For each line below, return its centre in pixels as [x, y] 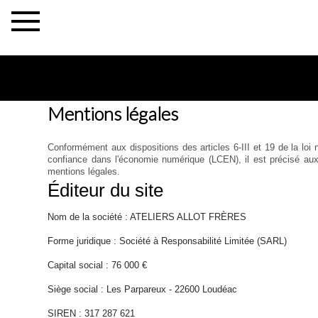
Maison [38, 264]
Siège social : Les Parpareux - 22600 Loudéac [143, 289]
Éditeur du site [106, 190]
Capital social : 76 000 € [98, 265]
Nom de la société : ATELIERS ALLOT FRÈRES [147, 217]
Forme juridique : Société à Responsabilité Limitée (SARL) [168, 241]
